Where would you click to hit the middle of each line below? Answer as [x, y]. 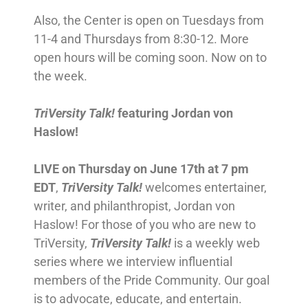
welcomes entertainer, [204, 187]
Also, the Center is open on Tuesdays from [148, 20]
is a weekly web [215, 243]
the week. [60, 76]
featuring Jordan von [175, 113]
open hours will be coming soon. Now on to [150, 57]
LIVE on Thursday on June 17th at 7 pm [141, 168]
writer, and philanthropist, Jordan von [134, 206]
